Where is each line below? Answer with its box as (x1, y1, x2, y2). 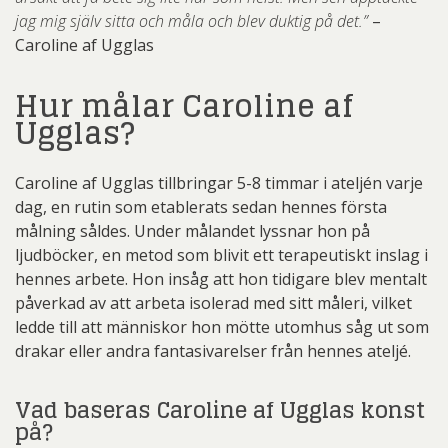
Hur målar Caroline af (15, 79, 354, 133)
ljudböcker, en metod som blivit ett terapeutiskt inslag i (15, 244, 428, 266)
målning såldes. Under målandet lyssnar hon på (15, 220, 370, 242)
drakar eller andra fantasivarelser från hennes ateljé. (15, 340, 411, 362)
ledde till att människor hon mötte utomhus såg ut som (15, 316, 429, 338)
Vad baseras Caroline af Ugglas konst (15, 390, 425, 430)
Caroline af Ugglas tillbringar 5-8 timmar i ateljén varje (15, 172, 423, 194)
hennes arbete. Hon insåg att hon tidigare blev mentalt (15, 268, 427, 290)
